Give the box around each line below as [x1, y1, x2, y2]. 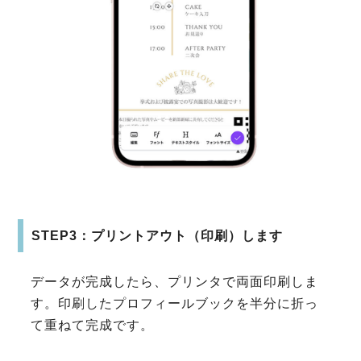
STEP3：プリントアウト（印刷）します [31, 229, 284, 243]
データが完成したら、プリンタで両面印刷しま [31, 275, 319, 289]
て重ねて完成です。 [31, 318, 155, 333]
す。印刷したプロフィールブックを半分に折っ [31, 297, 319, 311]
